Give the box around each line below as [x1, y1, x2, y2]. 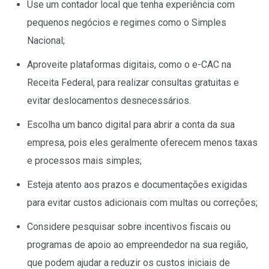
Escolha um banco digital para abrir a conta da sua [27, 119, 235, 131]
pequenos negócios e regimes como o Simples [27, 17, 226, 29]
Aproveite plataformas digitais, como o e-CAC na [27, 59, 231, 71]
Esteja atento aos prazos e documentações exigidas [27, 179, 247, 191]
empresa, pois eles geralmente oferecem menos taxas [27, 137, 258, 149]
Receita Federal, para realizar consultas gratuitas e [27, 77, 239, 89]
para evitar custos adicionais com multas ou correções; [27, 197, 260, 209]
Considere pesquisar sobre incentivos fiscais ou [27, 221, 231, 233]
